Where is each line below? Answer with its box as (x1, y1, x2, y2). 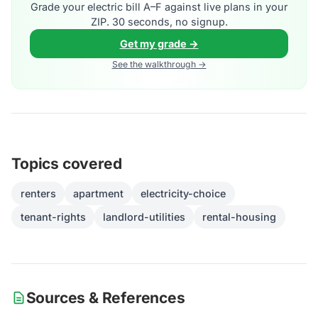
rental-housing (202, 211, 277, 224)
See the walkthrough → (111, 59, 207, 70)
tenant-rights (20, 211, 86, 224)
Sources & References (26, 288, 185, 307)
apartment (73, 187, 124, 199)
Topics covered (11, 154, 122, 172)
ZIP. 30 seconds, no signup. (90, 16, 228, 28)
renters (20, 187, 56, 199)
